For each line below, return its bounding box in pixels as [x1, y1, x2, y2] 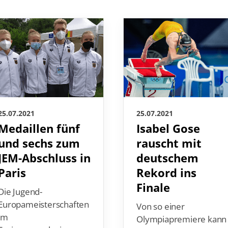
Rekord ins [137, 165, 197, 181]
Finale [137, 180, 170, 196]
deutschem [137, 150, 199, 166]
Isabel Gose [137, 121, 201, 137]
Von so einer [137, 201, 185, 213]
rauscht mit [137, 135, 202, 152]
